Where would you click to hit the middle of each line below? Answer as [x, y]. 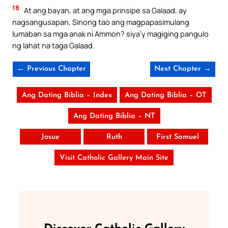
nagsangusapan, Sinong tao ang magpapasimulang [101, 22]
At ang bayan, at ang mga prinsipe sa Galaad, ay [105, 10]
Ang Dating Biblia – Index [67, 95]
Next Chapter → [183, 69]
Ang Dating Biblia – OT [165, 95]
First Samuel [178, 137]
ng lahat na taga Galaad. [53, 46]
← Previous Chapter [51, 69]
